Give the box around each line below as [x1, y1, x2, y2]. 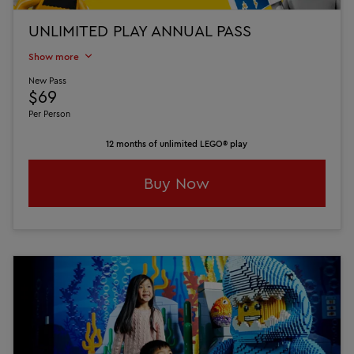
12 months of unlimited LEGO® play [106, 137, 248, 149]
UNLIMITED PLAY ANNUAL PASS [28, 20, 252, 40]
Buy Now [144, 173, 210, 194]
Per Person [28, 107, 71, 119]
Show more [28, 50, 80, 62]
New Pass [28, 74, 67, 86]
